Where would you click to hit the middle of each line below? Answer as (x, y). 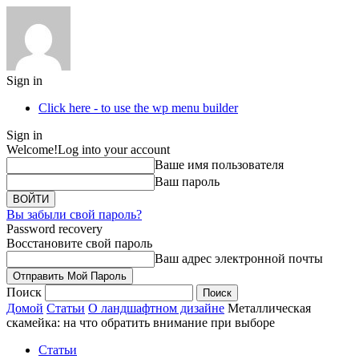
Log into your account (114, 149)
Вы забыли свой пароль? (74, 214)
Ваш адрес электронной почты (239, 258)
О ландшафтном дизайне (156, 308)
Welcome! (32, 149)
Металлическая (269, 308)
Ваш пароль (187, 182)
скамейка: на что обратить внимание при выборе (141, 323)
